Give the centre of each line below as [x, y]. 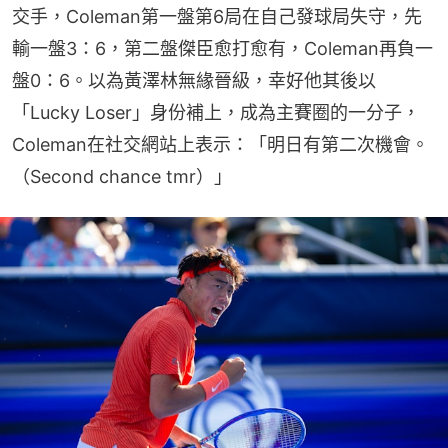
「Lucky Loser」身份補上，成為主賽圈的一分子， [216, 113]
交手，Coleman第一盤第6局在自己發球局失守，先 [217, 17]
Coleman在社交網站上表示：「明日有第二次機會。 [220, 145]
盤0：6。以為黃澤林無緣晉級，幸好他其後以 [194, 81]
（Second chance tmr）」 [122, 177]
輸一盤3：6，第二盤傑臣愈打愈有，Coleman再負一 [222, 49]
